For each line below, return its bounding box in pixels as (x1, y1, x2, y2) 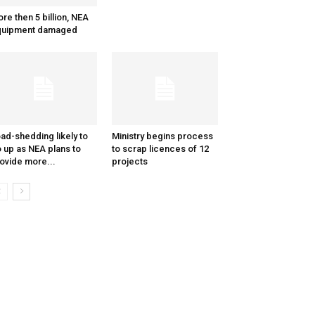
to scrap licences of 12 (111, 143, 209, 155)
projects (111, 156, 148, 167)
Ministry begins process (111, 131, 213, 142)
